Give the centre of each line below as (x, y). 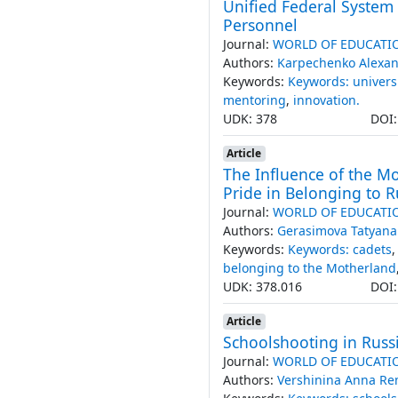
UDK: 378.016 (262, 286)
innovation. (326, 99)
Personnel (260, 24)
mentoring (254, 99)
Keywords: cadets (339, 249)
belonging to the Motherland (309, 267)
